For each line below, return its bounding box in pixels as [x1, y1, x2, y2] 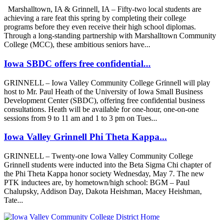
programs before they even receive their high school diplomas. [4, 23, 196, 31]
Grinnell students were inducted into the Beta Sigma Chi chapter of [4, 161, 211, 169]
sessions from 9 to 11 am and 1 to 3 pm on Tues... [4, 113, 157, 122]
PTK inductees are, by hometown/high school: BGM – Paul [4, 178, 190, 187]
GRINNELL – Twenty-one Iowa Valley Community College [4, 152, 193, 161]
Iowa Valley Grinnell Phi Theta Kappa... [4, 132, 167, 142]
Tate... [4, 196, 23, 205]
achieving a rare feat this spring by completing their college [4, 14, 186, 23]
